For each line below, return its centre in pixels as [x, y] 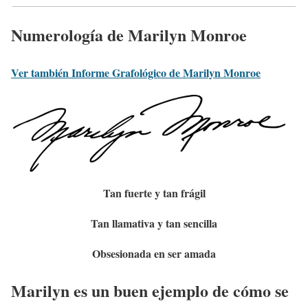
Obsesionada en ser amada [154, 253]
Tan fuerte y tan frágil [154, 192]
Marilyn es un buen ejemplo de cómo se [150, 291]
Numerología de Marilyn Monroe [129, 34]
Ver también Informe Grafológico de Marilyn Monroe [136, 72]
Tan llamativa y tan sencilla [154, 223]
